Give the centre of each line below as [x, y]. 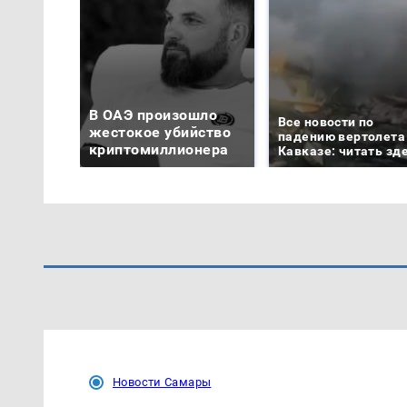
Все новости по [326, 122]
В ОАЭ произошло [154, 115]
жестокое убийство [160, 133]
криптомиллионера [159, 150]
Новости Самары [162, 382]
